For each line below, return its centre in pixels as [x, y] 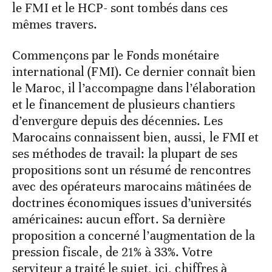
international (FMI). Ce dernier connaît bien [134, 71]
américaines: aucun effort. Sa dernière [119, 219]
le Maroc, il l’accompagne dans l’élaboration [134, 88]
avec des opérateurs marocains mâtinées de [132, 186]
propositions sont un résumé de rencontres [132, 170]
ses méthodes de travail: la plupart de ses [125, 153]
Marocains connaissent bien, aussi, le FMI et [136, 137]
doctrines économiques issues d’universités [132, 202]
